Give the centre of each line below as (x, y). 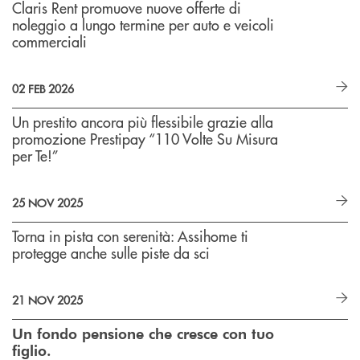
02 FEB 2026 (43, 88)
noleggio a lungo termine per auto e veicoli (143, 25)
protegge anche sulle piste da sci (111, 253)
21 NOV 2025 (47, 300)
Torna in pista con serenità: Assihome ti (130, 236)
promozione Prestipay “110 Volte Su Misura (145, 139)
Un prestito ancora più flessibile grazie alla (143, 122)
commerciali (49, 41)
